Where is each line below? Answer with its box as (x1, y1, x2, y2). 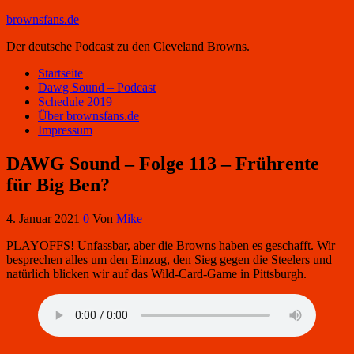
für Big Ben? (6, 174, 110, 195)
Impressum (38, 123, 92, 137)
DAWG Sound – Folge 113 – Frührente (6, 153, 319, 174)
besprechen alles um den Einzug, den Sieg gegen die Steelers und (6, 252, 332, 266)
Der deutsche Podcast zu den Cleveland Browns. (6, 40, 250, 53)
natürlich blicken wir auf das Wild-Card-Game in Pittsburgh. (6, 266, 307, 281)
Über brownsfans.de (38, 109, 139, 122)
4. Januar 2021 (6, 211, 83, 225)
